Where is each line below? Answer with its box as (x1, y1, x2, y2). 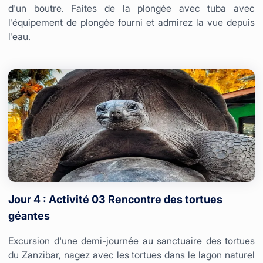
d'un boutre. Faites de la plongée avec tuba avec (8, 2, 255, 14)
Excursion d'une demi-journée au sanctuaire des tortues (8, 234, 255, 247)
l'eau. (8, 30, 31, 42)
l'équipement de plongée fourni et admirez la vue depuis (8, 16, 255, 28)
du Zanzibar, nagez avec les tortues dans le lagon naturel (8, 248, 255, 261)
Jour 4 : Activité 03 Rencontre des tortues (8, 193, 222, 205)
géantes (8, 209, 50, 222)
